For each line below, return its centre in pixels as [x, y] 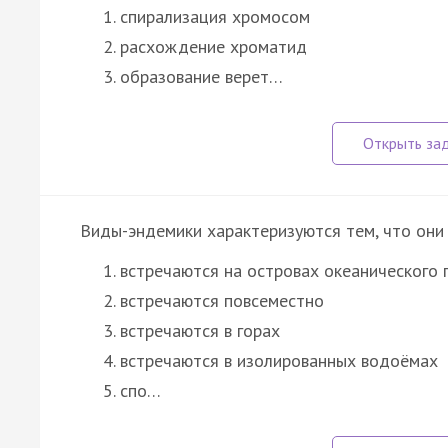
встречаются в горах [200, 330]
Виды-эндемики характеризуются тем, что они [262, 230]
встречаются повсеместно [222, 300]
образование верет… [201, 76]
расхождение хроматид [213, 46]
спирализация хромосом [215, 16]
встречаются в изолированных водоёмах [279, 360]
